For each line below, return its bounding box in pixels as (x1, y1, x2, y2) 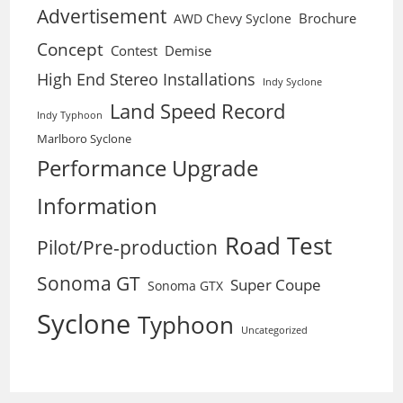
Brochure (299, 8, 357, 27)
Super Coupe (230, 273, 322, 295)
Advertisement (37, 3, 167, 29)
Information (37, 191, 158, 220)
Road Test (225, 228, 333, 262)
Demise (165, 40, 212, 59)
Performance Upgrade (37, 153, 259, 183)
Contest (111, 40, 158, 59)
